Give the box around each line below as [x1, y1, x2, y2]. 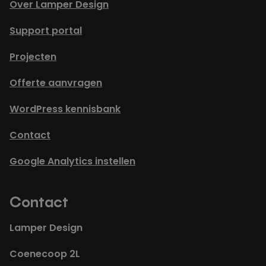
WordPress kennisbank [9, 102, 121, 116]
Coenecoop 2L [9, 247, 80, 261]
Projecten [9, 50, 56, 64]
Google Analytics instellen [9, 154, 135, 169]
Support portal [9, 24, 82, 38]
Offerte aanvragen [9, 76, 102, 90]
